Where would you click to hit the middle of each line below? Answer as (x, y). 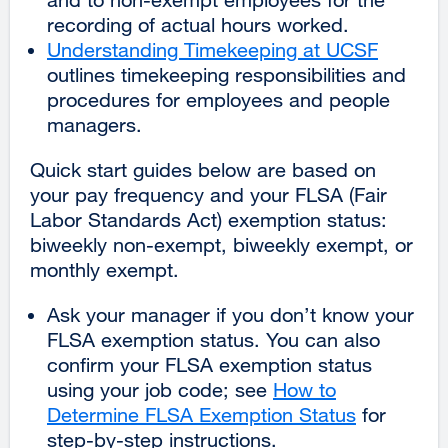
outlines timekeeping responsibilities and (226, 74)
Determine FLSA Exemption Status (201, 414)
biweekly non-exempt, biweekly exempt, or (221, 244)
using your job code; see (160, 389)
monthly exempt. (104, 269)
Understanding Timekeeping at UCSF (212, 49)
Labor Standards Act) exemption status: (208, 219)
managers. (94, 124)
